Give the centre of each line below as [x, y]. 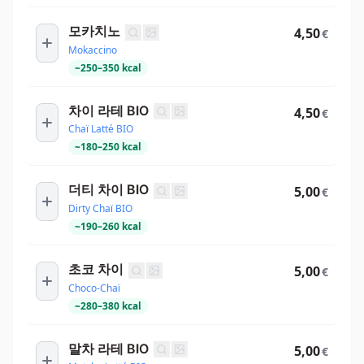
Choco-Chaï [94, 288]
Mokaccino [93, 50]
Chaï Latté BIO [101, 129]
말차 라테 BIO [108, 348]
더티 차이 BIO [108, 190]
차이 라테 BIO [108, 110]
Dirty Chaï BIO [100, 209]
